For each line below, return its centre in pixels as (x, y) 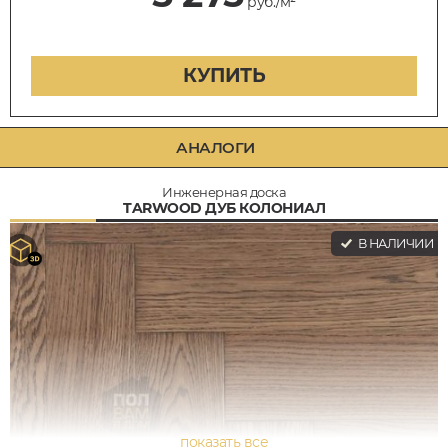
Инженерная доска (224, 191)
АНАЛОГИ (215, 147)
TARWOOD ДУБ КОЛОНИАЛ (224, 207)
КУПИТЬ (224, 75)
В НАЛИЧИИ (394, 243)
